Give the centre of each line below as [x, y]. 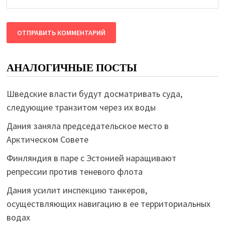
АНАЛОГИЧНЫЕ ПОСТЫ [72, 68]
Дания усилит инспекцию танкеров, [77, 190]
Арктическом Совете [47, 139]
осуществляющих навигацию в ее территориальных [108, 203]
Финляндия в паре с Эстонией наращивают [91, 158]
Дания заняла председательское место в [87, 126]
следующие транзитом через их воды [81, 107]
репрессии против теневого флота [74, 171]
